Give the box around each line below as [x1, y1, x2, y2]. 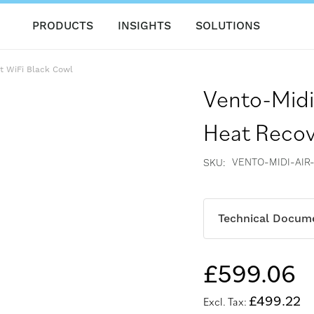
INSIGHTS [117, 19, 171, 33]
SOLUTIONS [195, 19, 260, 33]
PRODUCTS [32, 19, 93, 33]
